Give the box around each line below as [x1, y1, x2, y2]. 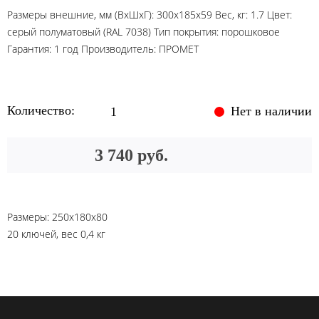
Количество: [7, 103, 78, 118]
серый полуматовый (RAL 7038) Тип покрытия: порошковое [7, 25, 280, 38]
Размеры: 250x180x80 [7, 210, 108, 224]
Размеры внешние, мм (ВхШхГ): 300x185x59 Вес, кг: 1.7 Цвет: [7, 8, 292, 21]
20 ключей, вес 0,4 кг [7, 227, 105, 241]
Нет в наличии [227, 104, 312, 118]
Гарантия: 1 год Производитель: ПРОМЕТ [7, 42, 199, 56]
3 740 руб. [94, 146, 168, 164]
